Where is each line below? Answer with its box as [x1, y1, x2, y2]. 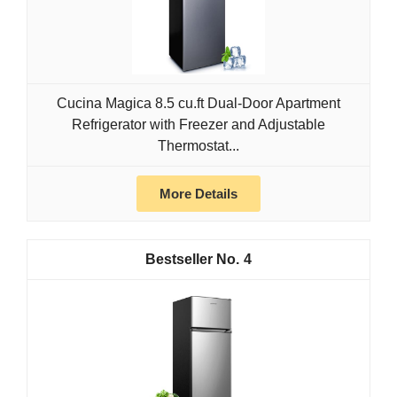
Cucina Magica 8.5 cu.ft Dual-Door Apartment [57, 96, 340, 112]
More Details [160, 186, 237, 202]
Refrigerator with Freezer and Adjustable [72, 117, 325, 133]
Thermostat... [158, 138, 239, 154]
